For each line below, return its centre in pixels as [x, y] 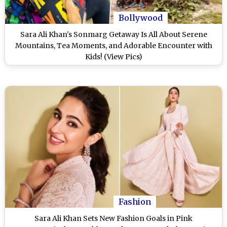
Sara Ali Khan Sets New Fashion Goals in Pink [113, 219]
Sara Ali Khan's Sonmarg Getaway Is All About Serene [113, 34]
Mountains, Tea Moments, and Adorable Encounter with [113, 45]
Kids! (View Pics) [113, 56]
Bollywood [141, 17]
